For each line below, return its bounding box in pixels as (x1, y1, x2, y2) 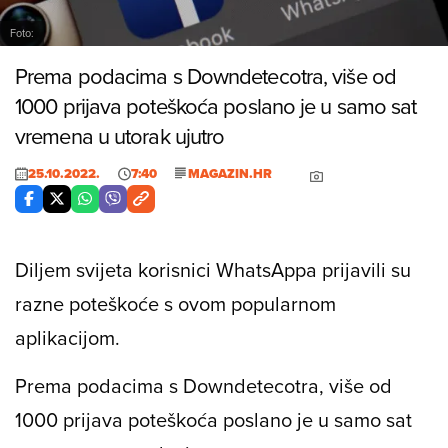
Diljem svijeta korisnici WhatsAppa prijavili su (15, 254, 411, 284)
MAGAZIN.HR (188, 163, 272, 183)
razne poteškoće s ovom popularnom (15, 288, 336, 318)
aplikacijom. (15, 322, 120, 352)
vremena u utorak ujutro (15, 119, 225, 151)
